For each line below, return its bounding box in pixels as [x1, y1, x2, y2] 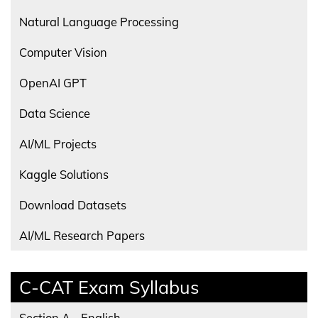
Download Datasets [19, 197, 126, 212]
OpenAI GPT [19, 75, 87, 90]
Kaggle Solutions [19, 167, 109, 182]
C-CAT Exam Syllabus [19, 276, 199, 298]
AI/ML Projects [19, 136, 97, 151]
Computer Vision [19, 45, 107, 60]
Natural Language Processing [19, 14, 179, 29]
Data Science [19, 106, 90, 121]
